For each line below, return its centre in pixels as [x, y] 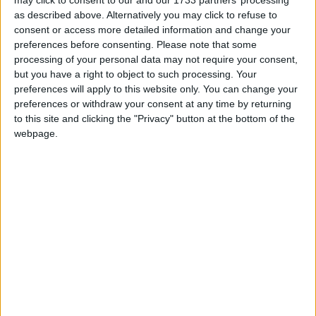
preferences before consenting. [84, 44]
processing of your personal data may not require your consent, [156, 59]
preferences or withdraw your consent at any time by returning [153, 103]
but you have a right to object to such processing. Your [135, 74]
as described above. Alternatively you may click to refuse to [146, 14]
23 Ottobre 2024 [133, 205]
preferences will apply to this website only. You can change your [156, 89]
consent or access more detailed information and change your [152, 29]
